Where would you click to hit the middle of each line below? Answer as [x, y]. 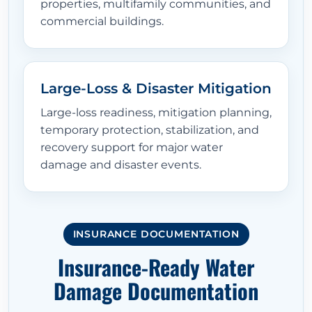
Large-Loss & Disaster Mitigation [156, 89]
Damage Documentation [156, 291]
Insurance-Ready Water [156, 267]
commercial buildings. [102, 22]
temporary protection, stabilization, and [150, 130]
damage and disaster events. [121, 165]
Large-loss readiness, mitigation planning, [156, 113]
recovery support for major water [132, 148]
